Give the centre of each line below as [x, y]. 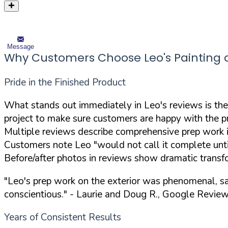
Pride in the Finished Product [65, 82]
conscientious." [36, 194]
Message [21, 46]
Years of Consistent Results [63, 217]
